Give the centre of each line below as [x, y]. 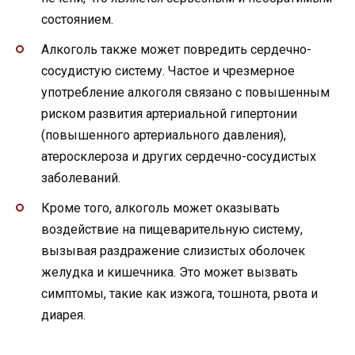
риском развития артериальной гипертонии [169, 114]
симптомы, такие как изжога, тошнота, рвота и [179, 294]
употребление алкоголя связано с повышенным [185, 93]
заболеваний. [81, 178]
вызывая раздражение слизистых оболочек [173, 251]
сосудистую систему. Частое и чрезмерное [168, 71]
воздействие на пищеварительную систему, [172, 230]
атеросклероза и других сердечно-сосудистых [179, 157]
